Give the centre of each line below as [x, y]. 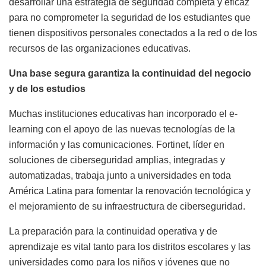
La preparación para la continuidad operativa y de [113, 232]
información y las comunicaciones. [83, 145]
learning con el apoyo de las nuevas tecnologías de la [122, 129]
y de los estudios [47, 89]
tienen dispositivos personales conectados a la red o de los [133, 33]
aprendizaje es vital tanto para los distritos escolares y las [130, 247]
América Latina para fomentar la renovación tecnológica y [130, 191]
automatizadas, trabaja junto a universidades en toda [120, 176]
